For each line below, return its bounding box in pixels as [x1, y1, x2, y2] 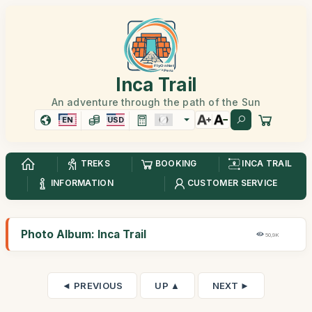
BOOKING [155, 158, 197, 169]
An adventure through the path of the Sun [51, 96, 261, 108]
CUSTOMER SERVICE [187, 178, 278, 189]
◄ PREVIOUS [62, 280, 123, 291]
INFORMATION [50, 178, 114, 189]
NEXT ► [212, 280, 250, 291]
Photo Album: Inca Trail [21, 228, 146, 241]
